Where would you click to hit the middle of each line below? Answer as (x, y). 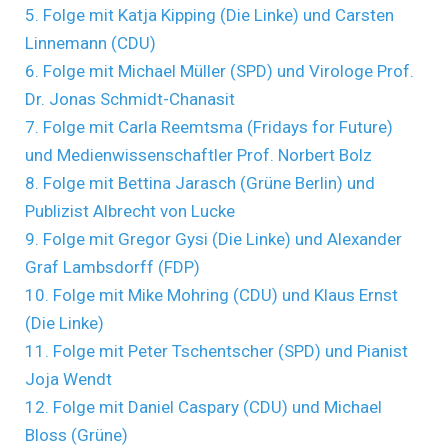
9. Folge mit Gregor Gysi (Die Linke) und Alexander (213, 238)
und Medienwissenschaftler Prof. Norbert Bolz (198, 154)
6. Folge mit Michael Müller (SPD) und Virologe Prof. (219, 70)
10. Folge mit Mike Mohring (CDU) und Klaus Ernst (211, 294)
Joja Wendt (68, 378)
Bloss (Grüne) (76, 434)
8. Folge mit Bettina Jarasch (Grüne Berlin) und (200, 182)
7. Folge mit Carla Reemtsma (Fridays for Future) (209, 126)
